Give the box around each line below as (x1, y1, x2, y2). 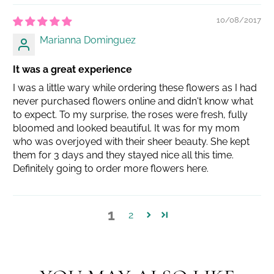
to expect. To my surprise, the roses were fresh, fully (13, 108, 248, 120)
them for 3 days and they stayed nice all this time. (13, 149, 234, 161)
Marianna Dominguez (40, 34, 136, 46)
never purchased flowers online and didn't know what (13, 95, 254, 107)
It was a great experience (13, 63, 133, 75)
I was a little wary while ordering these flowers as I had (13, 81, 257, 94)
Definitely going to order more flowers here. (13, 162, 209, 174)
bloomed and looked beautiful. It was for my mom (13, 122, 240, 134)
